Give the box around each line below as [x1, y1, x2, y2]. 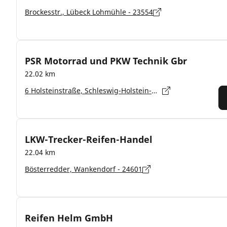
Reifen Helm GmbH [25, 211, 113, 224]
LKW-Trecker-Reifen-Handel [25, 133, 153, 145]
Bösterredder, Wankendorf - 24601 [25, 164, 142, 174]
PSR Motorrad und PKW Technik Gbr [25, 54, 187, 67]
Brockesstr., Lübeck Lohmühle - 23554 [25, 7, 153, 17]
